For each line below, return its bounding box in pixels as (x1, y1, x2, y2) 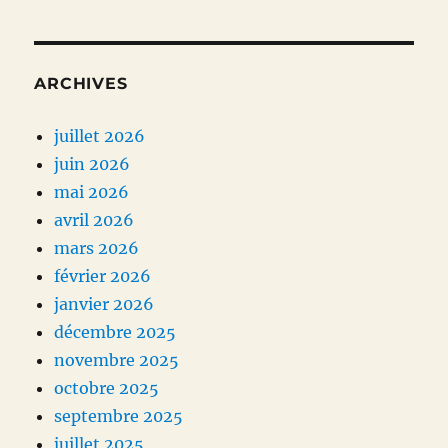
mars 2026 (54, 238, 140, 259)
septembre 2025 (54, 406, 184, 427)
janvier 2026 (54, 294, 155, 315)
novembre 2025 (54, 350, 180, 371)
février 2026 (54, 266, 152, 287)
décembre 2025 (54, 322, 177, 343)
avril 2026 (54, 210, 135, 231)
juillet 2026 (54, 126, 146, 147)
